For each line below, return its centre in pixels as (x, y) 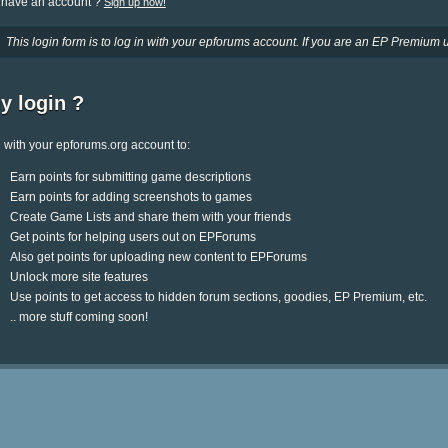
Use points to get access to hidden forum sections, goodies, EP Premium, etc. (218, 296)
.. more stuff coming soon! (78, 316)
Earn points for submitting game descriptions (130, 176)
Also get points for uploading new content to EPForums (158, 256)
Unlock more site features (78, 276)
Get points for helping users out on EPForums (132, 236)
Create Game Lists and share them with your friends (150, 216)
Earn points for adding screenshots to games (130, 196)
